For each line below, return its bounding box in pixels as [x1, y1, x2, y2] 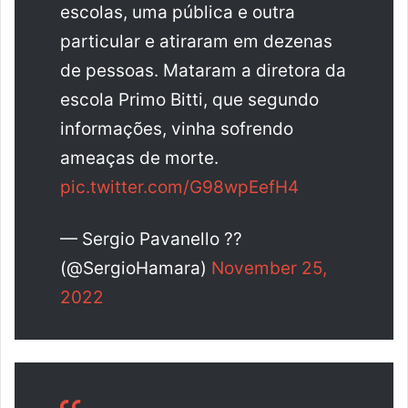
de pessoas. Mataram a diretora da [60, 59, 346, 81]
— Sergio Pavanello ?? [60, 228, 242, 250]
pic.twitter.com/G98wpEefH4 [60, 176, 299, 198]
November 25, [211, 257, 327, 279]
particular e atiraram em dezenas [60, 30, 332, 52]
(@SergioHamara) [60, 257, 211, 279]
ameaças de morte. [60, 147, 219, 168]
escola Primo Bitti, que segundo [60, 88, 319, 110]
